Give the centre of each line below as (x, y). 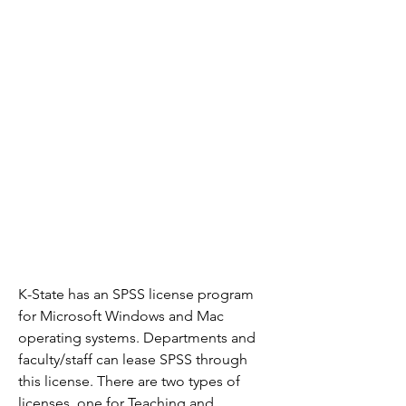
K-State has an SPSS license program (136, 294)
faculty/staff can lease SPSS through (133, 359)
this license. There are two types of (129, 381)
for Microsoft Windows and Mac (121, 316)
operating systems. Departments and (137, 338)
